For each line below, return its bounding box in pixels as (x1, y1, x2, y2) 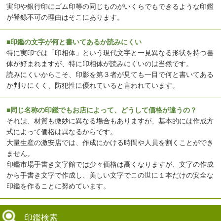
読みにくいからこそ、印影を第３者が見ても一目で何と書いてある (6, 71, 214, 79)
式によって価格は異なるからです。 (6, 128, 117, 136)
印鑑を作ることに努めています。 (6, 182, 110, 190)
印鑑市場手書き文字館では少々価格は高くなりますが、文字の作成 (6, 160, 214, 169)
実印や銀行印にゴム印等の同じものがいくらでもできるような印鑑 (6, 2, 214, 11)
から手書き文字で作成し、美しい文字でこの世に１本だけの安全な (6, 171, 214, 180)
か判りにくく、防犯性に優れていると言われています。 (6, 81, 180, 90)
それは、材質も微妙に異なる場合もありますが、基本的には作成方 (6, 117, 214, 125)
